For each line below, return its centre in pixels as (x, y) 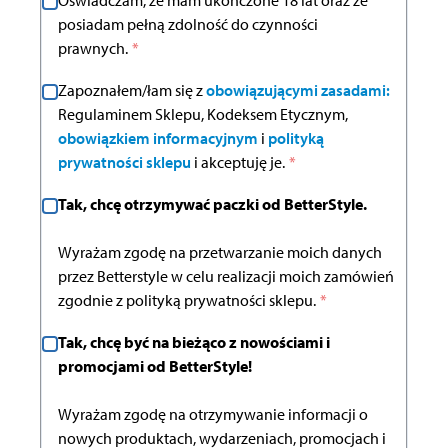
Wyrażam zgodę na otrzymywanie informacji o (213, 414)
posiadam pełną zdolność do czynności (188, 24)
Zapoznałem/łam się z (132, 90)
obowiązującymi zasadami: (298, 90)
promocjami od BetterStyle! (156, 366)
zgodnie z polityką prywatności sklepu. (187, 300)
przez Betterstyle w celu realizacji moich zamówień (226, 276)
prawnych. (93, 48)
